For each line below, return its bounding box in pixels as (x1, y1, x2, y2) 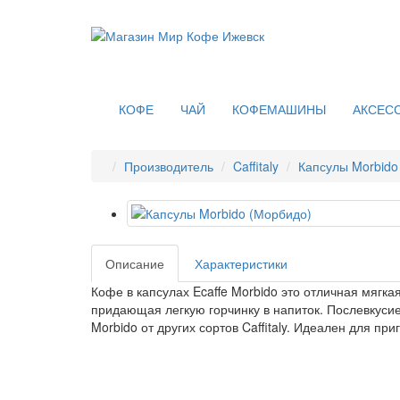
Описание (105, 254, 164, 272)
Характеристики (195, 254, 287, 272)
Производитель (124, 157, 213, 175)
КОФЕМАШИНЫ (232, 100, 326, 118)
